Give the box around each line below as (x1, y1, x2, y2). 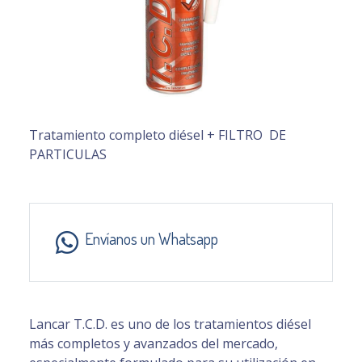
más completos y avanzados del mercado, (29, 335, 278, 353)
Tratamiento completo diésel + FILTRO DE (29, 126, 286, 145)
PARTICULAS (29, 145, 107, 164)
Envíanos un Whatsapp (85, 228, 218, 250)
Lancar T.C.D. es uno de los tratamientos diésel (29, 315, 311, 334)
